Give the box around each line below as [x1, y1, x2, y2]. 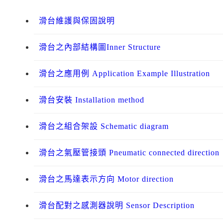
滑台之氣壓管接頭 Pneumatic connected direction [39, 148, 220, 157]
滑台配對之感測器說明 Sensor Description [39, 201, 195, 210]
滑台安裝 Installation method [39, 96, 144, 105]
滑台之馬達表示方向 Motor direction [39, 175, 174, 184]
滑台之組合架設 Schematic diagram [39, 122, 169, 131]
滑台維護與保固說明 [39, 16, 115, 25]
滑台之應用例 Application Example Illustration [39, 69, 210, 78]
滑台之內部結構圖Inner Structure [39, 43, 161, 52]
